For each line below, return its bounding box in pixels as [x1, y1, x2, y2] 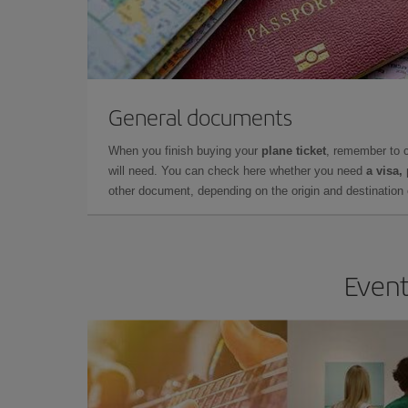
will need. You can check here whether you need [108, 164, 366, 178]
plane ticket [261, 144, 326, 158]
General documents [108, 101, 292, 133]
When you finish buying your [108, 144, 261, 158]
